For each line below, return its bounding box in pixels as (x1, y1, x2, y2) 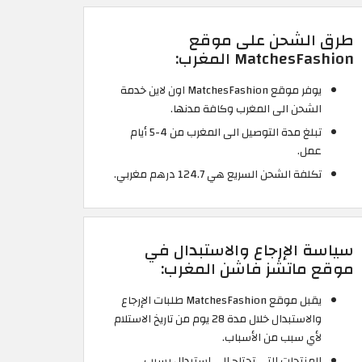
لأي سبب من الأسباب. (222, 326, 322, 347)
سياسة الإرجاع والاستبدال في (145, 235, 354, 265)
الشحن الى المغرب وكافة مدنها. (170, 98, 322, 119)
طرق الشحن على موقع (189, 25, 354, 55)
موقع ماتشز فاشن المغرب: (161, 254, 354, 284)
